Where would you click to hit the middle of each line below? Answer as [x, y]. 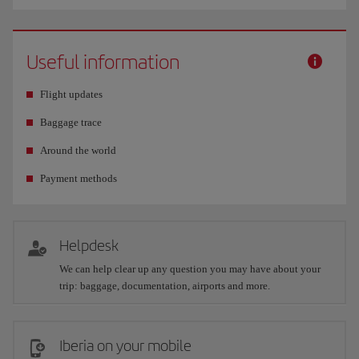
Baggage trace [71, 123]
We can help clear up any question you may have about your [190, 269]
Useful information [103, 62]
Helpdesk [89, 246]
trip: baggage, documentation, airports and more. [165, 286]
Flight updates [71, 95]
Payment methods [79, 179]
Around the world [78, 151]
